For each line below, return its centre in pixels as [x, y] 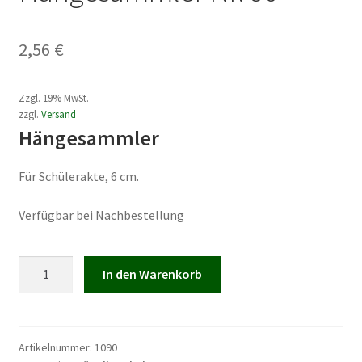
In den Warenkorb [153, 274]
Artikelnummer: [56, 347]
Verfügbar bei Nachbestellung [101, 215]
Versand [58, 114]
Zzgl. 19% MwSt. [53, 98]
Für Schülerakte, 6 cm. [78, 177]
